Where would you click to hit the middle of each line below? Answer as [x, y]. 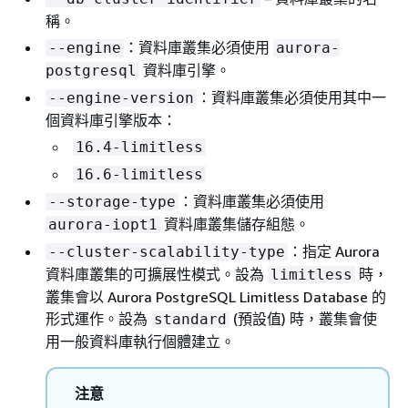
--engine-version [121, 98]
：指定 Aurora [334, 252]
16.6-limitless [139, 175]
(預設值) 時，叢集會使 [303, 319]
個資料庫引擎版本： [111, 121]
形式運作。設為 [98, 319]
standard [190, 320]
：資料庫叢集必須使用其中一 [291, 98]
